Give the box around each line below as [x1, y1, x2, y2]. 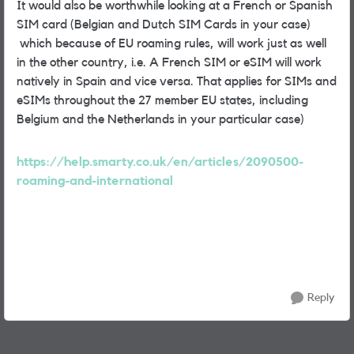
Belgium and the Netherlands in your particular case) [17, 113, 304, 126]
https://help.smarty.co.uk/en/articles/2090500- [17, 156, 303, 168]
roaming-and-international [17, 175, 173, 187]
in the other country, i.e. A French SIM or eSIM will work [17, 56, 322, 69]
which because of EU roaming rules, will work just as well [17, 37, 326, 50]
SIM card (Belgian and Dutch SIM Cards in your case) [17, 18, 311, 31]
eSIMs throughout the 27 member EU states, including [17, 94, 308, 107]
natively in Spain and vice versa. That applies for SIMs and [17, 75, 337, 88]
